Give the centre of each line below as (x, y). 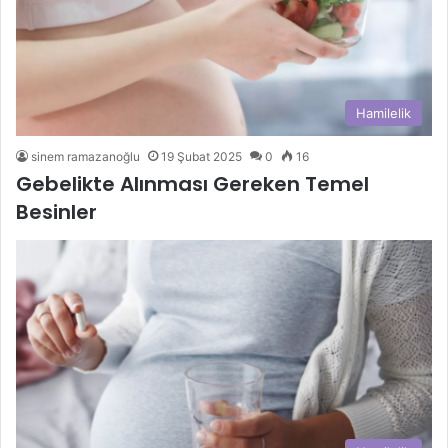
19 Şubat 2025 (201, 157)
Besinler (56, 212)
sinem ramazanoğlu (85, 157)
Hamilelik (383, 113)
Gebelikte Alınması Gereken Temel (192, 184)
